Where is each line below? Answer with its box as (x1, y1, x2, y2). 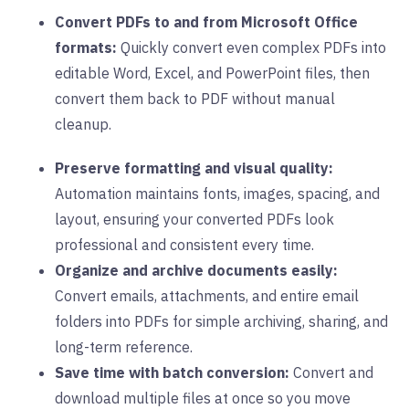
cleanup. (55, 114, 111, 133)
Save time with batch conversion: (55, 362, 289, 382)
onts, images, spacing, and (208, 184, 380, 203)
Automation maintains (55, 184, 203, 203)
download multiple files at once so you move (55, 388, 351, 407)
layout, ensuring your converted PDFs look (55, 209, 334, 228)
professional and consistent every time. (55, 235, 314, 254)
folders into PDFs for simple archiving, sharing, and (55, 311, 388, 330)
